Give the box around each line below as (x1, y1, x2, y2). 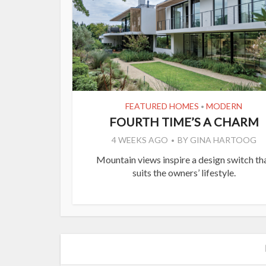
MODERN (206, 101, 242, 112)
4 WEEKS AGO (111, 135, 168, 145)
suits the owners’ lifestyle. (132, 167, 236, 179)
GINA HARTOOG (189, 135, 256, 145)
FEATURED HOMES (125, 101, 199, 112)
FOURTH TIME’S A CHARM (109, 115, 259, 129)
